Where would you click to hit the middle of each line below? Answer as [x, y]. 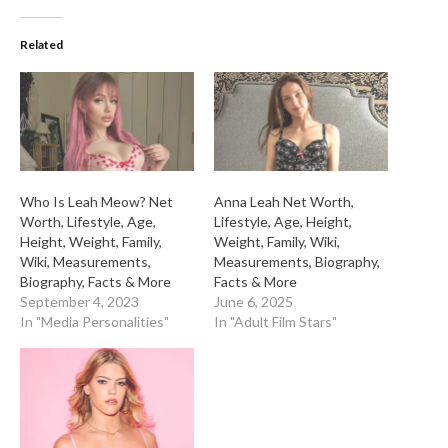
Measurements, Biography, [297, 262]
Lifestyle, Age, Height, [283, 222]
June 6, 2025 [253, 302]
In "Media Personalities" [94, 322]
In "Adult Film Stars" [275, 322]
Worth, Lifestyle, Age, [88, 222]
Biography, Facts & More [95, 282]
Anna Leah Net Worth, [284, 202]
